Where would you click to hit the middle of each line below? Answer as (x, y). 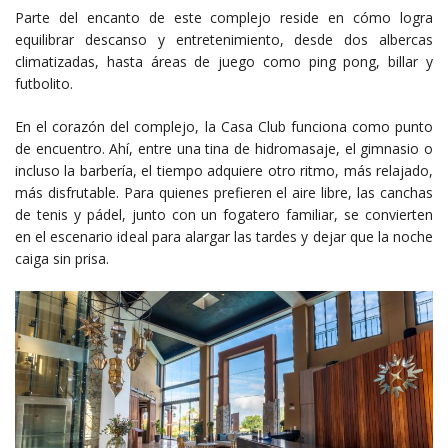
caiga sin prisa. (62, 258)
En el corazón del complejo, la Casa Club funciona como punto (224, 126)
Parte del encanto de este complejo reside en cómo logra (224, 17)
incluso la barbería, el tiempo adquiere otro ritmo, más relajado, (224, 170)
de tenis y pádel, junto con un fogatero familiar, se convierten (224, 214)
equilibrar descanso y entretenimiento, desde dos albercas (224, 39)
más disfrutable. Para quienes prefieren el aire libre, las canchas (224, 192)
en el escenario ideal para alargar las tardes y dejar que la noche (224, 236)
